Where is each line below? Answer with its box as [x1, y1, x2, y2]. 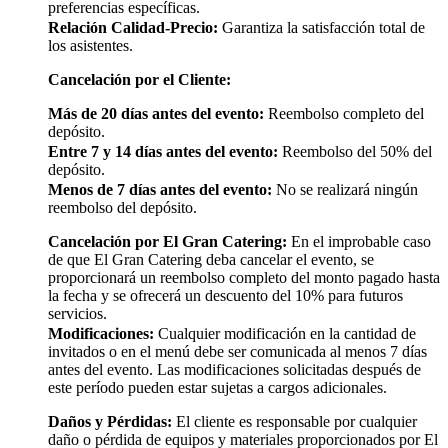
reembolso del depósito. [48, 199, 197, 217]
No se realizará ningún [272, 181, 418, 199]
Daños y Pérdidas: [48, 413, 172, 431]
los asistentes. [48, 37, 133, 55]
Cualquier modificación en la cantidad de [154, 325, 416, 343]
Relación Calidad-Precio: [48, 19, 218, 37]
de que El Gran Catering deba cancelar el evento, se [48, 251, 374, 269]
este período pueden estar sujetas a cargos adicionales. [48, 379, 387, 397]
